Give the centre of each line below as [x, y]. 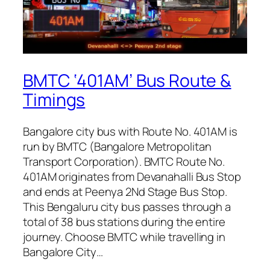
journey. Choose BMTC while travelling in [124, 237]
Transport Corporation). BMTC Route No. [124, 161]
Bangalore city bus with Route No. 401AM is [130, 131]
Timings [54, 100]
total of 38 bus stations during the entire [124, 221]
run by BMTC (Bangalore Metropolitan [117, 146]
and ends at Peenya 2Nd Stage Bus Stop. [125, 191]
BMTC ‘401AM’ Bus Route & [127, 81]
